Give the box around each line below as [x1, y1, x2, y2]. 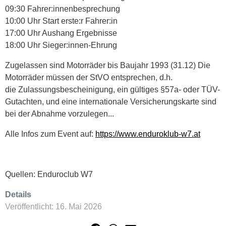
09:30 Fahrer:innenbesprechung [5, 5, 120, 14]
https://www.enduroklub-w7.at [95, 130, 200, 139]
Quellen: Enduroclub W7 [5, 170, 93, 179]
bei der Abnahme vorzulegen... [5, 109, 114, 119]
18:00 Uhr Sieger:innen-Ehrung [5, 41, 117, 50]
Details [5, 190, 31, 199]
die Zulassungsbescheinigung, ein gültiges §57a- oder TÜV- [5, 85, 220, 94]
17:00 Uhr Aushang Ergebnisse [5, 29, 117, 38]
